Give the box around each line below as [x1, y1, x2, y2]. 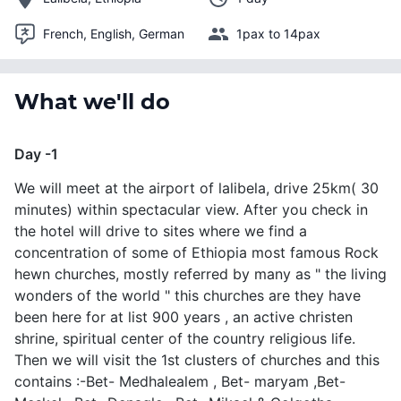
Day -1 [14, 144, 58, 163]
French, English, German [43, 25, 184, 41]
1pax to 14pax [236, 25, 320, 41]
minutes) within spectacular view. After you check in [14, 200, 368, 218]
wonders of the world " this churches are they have [14, 286, 361, 304]
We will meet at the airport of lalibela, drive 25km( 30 [14, 178, 379, 197]
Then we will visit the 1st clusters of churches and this [14, 350, 380, 369]
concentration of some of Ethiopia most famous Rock [14, 243, 379, 261]
